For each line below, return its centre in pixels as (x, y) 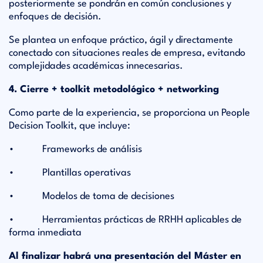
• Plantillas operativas (70, 173)
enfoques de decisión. (55, 17)
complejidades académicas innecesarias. (96, 66)
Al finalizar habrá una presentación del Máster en (125, 256)
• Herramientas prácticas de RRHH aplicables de (125, 220)
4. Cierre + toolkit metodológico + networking (114, 90)
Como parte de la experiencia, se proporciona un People (129, 113)
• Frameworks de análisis (75, 149)
